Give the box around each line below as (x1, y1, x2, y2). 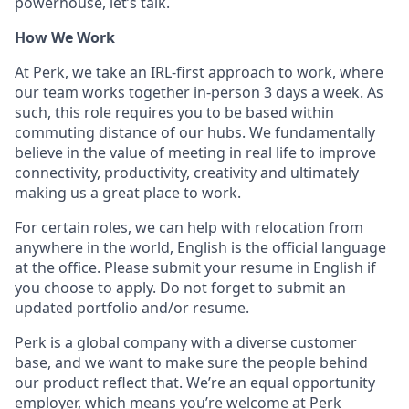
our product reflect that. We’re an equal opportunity (15, 372, 375, 393)
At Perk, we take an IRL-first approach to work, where (15, 62, 383, 82)
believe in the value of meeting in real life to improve (15, 142, 376, 163)
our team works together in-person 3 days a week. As (15, 82, 383, 102)
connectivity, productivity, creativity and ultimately (15, 163, 359, 183)
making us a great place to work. (15, 183, 241, 203)
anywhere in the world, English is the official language (15, 237, 386, 257)
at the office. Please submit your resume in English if (15, 257, 376, 278)
